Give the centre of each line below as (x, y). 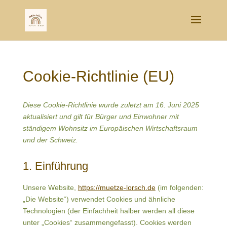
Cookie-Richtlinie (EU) (98, 76)
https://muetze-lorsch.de (117, 187)
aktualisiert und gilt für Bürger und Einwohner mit (101, 117)
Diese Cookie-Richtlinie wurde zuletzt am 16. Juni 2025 (111, 105)
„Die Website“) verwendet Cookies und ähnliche (99, 199)
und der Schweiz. (50, 140)
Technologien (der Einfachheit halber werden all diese (108, 211)
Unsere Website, (50, 187)
